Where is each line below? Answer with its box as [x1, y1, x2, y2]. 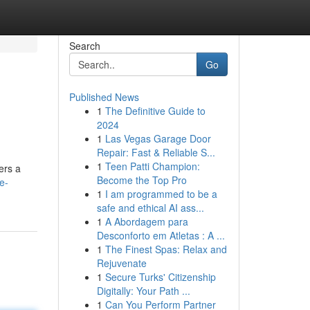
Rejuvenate [96, 256, 147, 270]
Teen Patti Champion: [104, 159, 200, 173]
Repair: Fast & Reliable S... [96, 145, 215, 159]
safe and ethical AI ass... [96, 201, 204, 215]
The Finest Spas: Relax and [104, 242, 227, 256]
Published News [69, 90, 139, 104]
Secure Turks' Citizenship [104, 270, 216, 284]
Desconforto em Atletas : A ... [96, 228, 225, 242]
